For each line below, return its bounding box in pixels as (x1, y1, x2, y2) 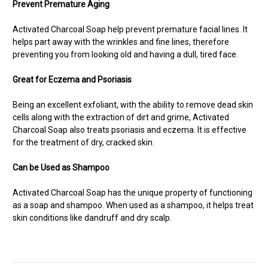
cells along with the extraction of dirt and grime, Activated (13, 112, 229, 123)
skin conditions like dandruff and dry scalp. (13, 213, 172, 223)
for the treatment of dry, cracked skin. (13, 138, 156, 148)
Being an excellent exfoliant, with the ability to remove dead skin (13, 100, 253, 110)
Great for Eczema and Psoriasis (13, 75, 132, 85)
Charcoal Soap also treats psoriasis (13, 125, 145, 135)
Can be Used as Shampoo (13, 163, 109, 173)
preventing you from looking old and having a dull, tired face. (13, 50, 238, 60)
